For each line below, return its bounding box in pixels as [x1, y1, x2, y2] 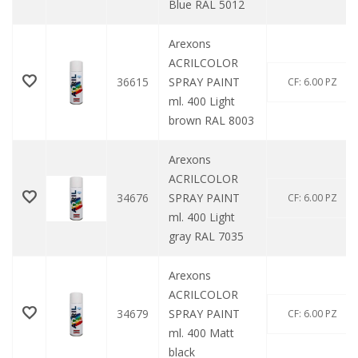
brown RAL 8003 [169, 113, 254, 129]
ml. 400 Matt [169, 325, 234, 341]
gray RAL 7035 [169, 229, 244, 245]
